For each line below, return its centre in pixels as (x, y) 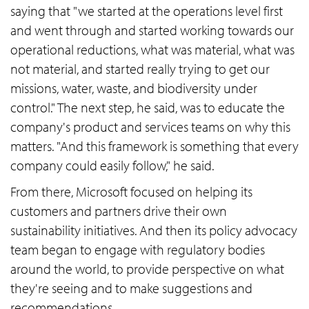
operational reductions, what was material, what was (152, 50)
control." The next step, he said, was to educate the (148, 108)
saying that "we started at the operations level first (147, 11)
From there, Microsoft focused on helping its (131, 192)
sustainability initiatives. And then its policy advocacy (154, 230)
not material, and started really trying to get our (140, 69)
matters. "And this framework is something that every (154, 146)
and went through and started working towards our (152, 30)
